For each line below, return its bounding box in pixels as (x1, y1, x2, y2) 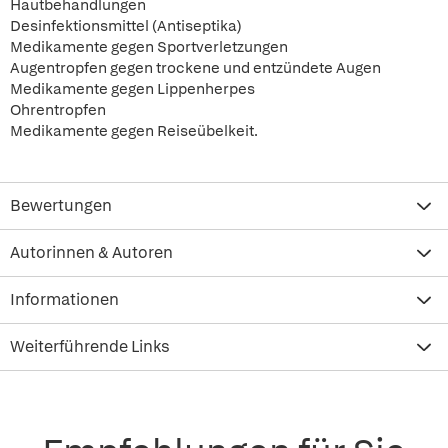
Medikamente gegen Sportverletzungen (10, 37, 288, 57)
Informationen (10, 289, 119, 310)
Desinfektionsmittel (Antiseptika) (10, 16, 242, 36)
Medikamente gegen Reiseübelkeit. (10, 121, 258, 141)
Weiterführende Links (10, 336, 170, 357)
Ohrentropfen (10, 100, 106, 120)
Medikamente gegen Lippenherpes (10, 79, 255, 99)
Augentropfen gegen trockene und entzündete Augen (10, 58, 381, 78)
